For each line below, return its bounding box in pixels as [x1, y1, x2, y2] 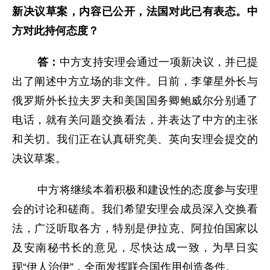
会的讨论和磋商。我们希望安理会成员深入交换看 [12, 203, 258, 215]
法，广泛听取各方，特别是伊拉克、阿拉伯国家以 [12, 222, 258, 234]
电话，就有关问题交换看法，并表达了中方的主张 [12, 114, 258, 126]
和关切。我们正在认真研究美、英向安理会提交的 [12, 133, 258, 145]
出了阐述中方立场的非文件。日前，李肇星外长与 [12, 75, 258, 87]
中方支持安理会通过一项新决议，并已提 [59, 56, 259, 68]
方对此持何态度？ [12, 25, 99, 37]
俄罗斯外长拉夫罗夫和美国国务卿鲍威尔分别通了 [12, 95, 258, 107]
